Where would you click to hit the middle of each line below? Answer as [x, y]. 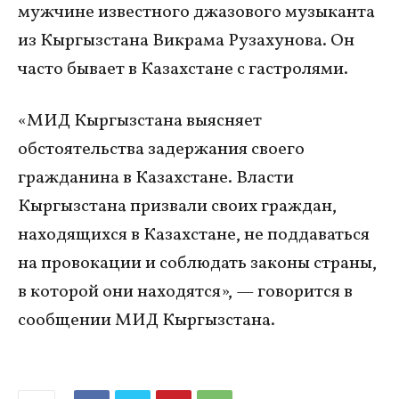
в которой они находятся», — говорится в [185, 292]
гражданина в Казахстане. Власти [156, 178]
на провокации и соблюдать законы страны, [197, 263]
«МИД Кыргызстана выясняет [140, 121]
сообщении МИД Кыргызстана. [147, 320]
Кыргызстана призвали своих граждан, [177, 206]
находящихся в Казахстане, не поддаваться [194, 235]
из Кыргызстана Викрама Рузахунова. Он [186, 41]
